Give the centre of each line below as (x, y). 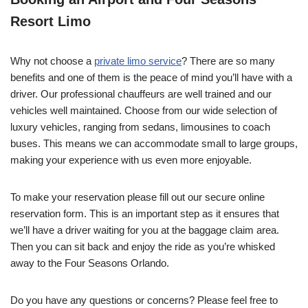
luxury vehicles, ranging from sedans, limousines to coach (140, 126)
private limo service (138, 60)
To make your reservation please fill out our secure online (137, 197)
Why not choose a (52, 60)
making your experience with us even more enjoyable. (132, 159)
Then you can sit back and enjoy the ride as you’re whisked (143, 246)
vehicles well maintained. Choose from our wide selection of (144, 110)
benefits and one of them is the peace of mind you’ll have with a (151, 77)
